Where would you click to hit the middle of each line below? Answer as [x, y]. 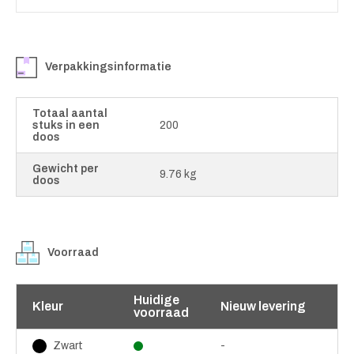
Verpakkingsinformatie [108, 67]
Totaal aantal [70, 113]
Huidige [156, 299]
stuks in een [66, 125]
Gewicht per [66, 168]
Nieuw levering [263, 306]
